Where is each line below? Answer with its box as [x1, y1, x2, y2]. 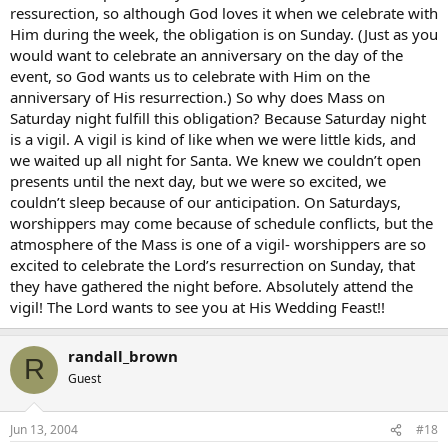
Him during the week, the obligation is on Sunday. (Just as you [10, 23, 438, 44]
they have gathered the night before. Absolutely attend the [10, 275, 413, 296]
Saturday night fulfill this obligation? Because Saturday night [10, 107, 426, 128]
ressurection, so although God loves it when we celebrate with [10, 2, 438, 23]
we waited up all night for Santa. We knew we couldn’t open [10, 149, 421, 170]
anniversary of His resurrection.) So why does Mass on [10, 86, 385, 107]
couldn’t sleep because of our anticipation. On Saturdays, [10, 191, 401, 212]
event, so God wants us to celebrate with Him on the [10, 65, 370, 86]
